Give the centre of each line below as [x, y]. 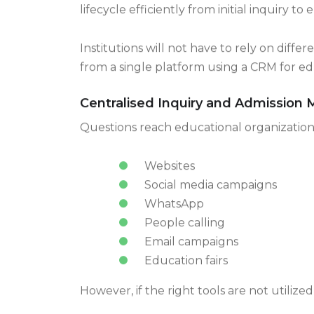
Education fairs [186, 275]
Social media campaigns [210, 199]
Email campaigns [191, 256]
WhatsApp [174, 218]
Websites [169, 180]
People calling [184, 237]
